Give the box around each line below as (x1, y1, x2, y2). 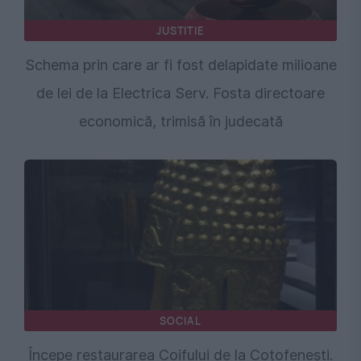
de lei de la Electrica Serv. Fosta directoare (36, 85, 325, 102)
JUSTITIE (156, 23, 205, 39)
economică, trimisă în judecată (78, 113, 283, 131)
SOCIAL (160, 313, 201, 329)
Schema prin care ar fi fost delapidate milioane (24, 56, 337, 74)
